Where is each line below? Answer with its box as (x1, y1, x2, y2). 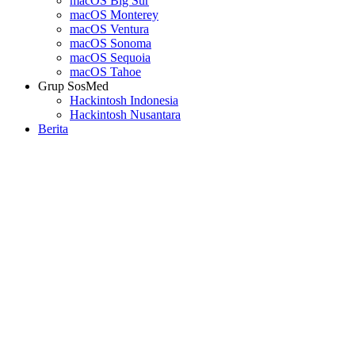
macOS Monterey (70, 8, 158, 22)
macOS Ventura (70, 22, 149, 36)
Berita (38, 122, 68, 136)
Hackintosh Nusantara (70, 108, 181, 122)
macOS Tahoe (70, 65, 141, 79)
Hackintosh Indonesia (70, 94, 178, 108)
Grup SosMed (38, 79, 109, 94)
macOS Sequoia (70, 51, 151, 65)
